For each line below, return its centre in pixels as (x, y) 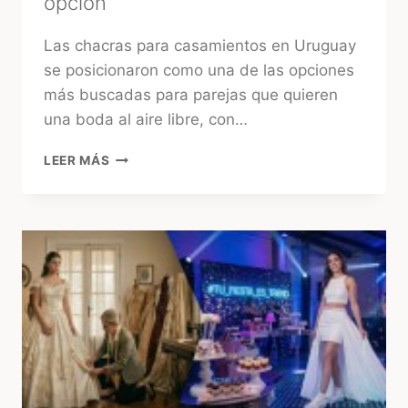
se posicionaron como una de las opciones (199, 71)
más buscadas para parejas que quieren (191, 95)
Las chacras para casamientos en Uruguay (200, 46)
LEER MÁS (77, 161)
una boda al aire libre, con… (146, 120)
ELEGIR (132, 271)
